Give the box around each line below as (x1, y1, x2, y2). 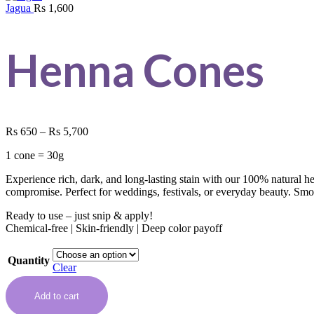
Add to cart (34, 290, 79, 301)
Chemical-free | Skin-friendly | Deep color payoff (6, 221, 222, 234)
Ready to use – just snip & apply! (6, 209, 153, 221)
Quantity (8, 254, 50, 266)
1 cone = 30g (6, 149, 64, 161)
